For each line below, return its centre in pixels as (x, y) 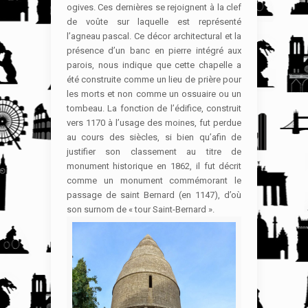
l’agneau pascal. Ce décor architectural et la (154, 36)
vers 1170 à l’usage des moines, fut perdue (154, 122)
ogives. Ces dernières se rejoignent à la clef (154, 7)
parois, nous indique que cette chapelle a (154, 65)
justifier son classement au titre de (154, 151)
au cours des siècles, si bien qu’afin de (154, 137)
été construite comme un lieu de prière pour (154, 79)
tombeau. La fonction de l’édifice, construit (154, 108)
